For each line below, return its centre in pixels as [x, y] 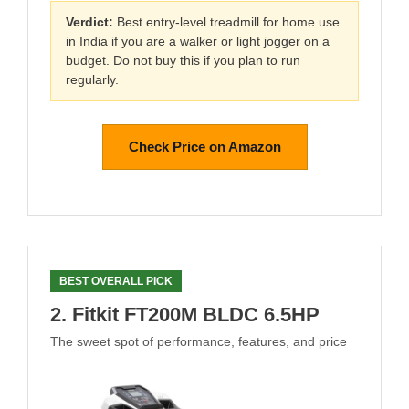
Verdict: [89, 21]
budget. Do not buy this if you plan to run [183, 60]
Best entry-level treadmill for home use [226, 21]
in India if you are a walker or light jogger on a [198, 41]
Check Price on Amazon [204, 147]
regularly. [92, 79]
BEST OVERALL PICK [116, 281]
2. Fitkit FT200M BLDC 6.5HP [185, 314]
